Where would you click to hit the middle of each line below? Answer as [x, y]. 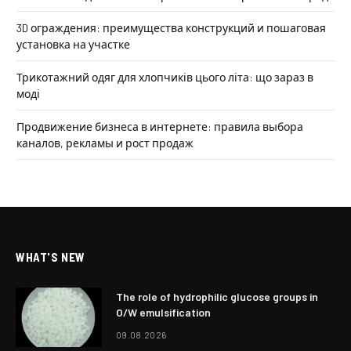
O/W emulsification [163, 312]
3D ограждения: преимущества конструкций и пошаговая [171, 27]
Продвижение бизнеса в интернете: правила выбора [160, 126]
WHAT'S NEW [51, 257]
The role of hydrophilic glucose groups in [217, 296]
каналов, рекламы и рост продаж [105, 143]
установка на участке [73, 44]
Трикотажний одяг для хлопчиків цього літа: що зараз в [165, 77]
